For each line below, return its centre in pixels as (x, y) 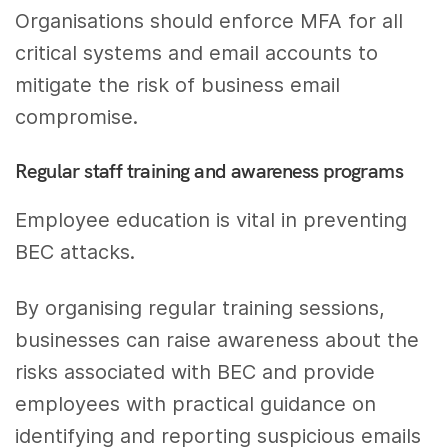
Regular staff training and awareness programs (209, 170)
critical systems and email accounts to (197, 52)
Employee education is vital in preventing (211, 219)
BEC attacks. (75, 251)
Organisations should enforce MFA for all (209, 20)
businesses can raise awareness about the (217, 340)
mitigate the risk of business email (178, 84)
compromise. (76, 116)
